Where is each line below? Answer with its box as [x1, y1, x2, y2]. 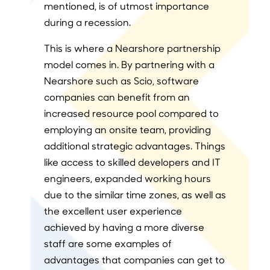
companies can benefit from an [43, 90, 190, 104]
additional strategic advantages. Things [43, 139, 225, 152]
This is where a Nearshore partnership [43, 42, 221, 55]
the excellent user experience [43, 204, 182, 218]
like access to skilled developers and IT [43, 155, 221, 169]
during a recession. [43, 16, 133, 29]
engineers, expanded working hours [43, 172, 211, 185]
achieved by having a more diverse [43, 221, 204, 234]
